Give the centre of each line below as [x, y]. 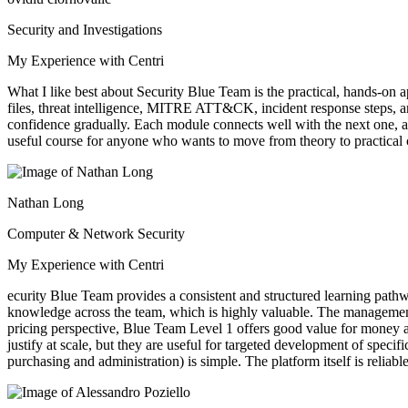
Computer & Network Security [96, 234]
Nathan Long [46, 203]
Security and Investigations [85, 30]
